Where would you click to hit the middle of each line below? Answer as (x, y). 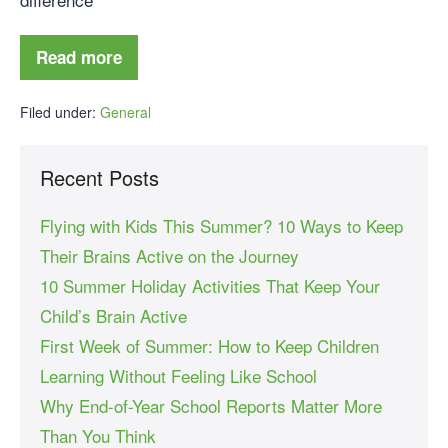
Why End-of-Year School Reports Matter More (211, 405)
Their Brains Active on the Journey (169, 255)
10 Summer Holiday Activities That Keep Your (210, 285)
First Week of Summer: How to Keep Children (209, 345)
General (125, 111)
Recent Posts (99, 177)
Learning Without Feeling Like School (178, 375)
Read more (79, 56)
